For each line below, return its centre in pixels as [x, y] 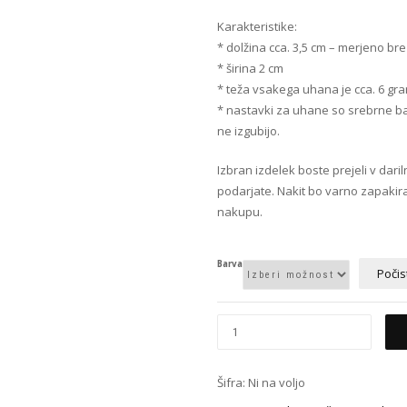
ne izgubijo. [248, 131]
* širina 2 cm [250, 69]
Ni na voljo [277, 383]
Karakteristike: [257, 27]
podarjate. [246, 191]
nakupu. [240, 212]
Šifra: [233, 383]
